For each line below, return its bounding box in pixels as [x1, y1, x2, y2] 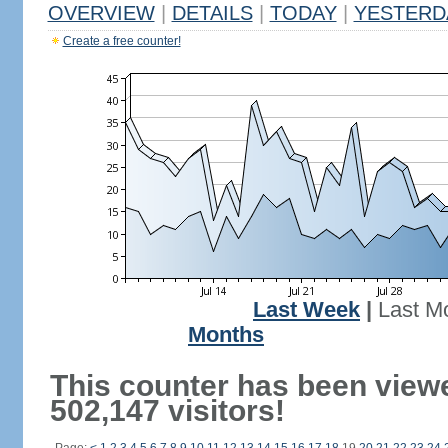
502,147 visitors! [49, 394, 285, 427]
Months [188, 323, 264, 347]
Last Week [253, 298, 360, 322]
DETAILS [171, 2, 253, 24]
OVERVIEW [47, 2, 155, 24]
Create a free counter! [62, 34, 181, 48]
